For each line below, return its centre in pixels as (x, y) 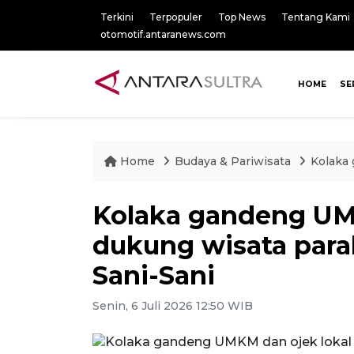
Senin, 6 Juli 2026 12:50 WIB (173, 306)
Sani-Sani (154, 275)
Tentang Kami (316, 17)
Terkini (117, 17)
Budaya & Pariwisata (233, 161)
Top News (242, 17)
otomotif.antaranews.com (163, 34)
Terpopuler (176, 17)
